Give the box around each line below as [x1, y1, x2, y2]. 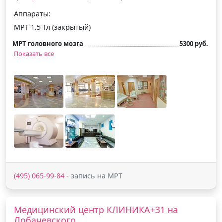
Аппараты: [14, 8, 51, 18]
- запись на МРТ [64, 170, 122, 180]
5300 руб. [179, 39, 208, 48]
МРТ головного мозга [12, 39, 83, 48]
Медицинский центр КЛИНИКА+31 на [14, 203, 178, 216]
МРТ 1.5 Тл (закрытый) [14, 22, 91, 32]
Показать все [14, 49, 54, 58]
